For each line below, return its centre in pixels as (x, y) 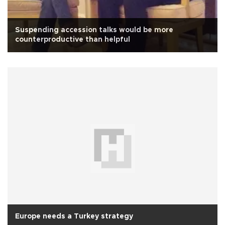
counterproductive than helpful (73, 40)
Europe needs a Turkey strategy (74, 216)
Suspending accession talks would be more (94, 30)
